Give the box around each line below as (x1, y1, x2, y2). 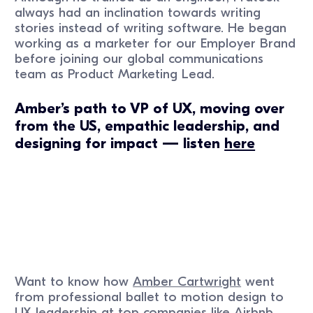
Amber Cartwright (133, 273, 242, 289)
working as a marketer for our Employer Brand (15, 36, 296, 52)
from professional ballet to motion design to (15, 289, 284, 305)
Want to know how (15, 273, 133, 289)
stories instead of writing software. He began (15, 20, 287, 36)
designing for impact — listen (15, 134, 225, 152)
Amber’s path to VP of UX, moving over (15, 99, 285, 117)
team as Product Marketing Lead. (15, 66, 215, 82)
